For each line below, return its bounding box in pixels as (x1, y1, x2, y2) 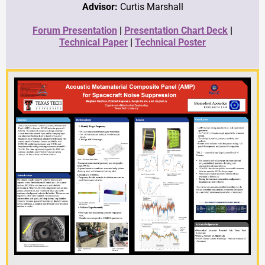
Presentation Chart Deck (124, 24, 228, 36)
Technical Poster (135, 36, 206, 48)
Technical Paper (59, 36, 128, 48)
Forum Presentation (33, 24, 117, 36)
